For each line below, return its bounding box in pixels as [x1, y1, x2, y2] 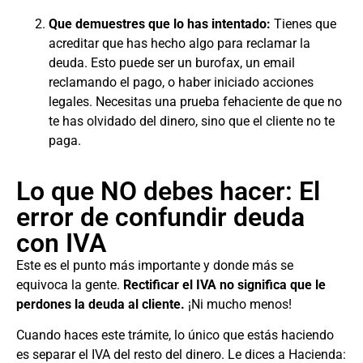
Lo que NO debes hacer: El [16, 176, 320, 207]
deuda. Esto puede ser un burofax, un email [49, 54, 295, 70]
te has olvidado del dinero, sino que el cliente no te [49, 113, 335, 129]
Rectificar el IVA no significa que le [123, 277, 326, 293]
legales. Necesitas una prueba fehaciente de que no [49, 93, 342, 109]
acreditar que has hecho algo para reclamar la [49, 35, 310, 51]
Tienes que [271, 15, 336, 32]
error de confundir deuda [16, 202, 305, 233]
